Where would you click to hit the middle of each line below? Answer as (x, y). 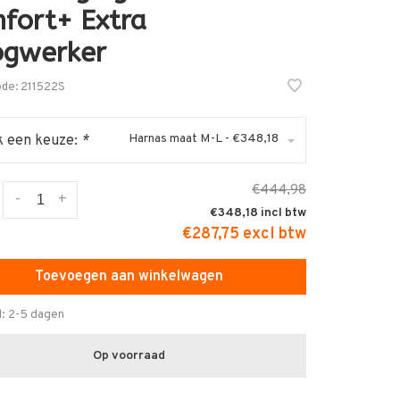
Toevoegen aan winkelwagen (129, 277)
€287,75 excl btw (244, 234)
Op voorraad (129, 356)
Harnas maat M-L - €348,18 (203, 139)
